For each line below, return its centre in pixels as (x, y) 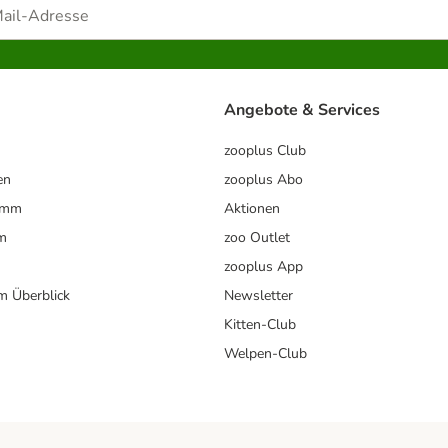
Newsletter (258, 295)
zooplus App (263, 266)
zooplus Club (265, 150)
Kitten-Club (260, 324)
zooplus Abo (263, 179)
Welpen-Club (265, 353)
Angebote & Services (302, 109)
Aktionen (252, 208)
